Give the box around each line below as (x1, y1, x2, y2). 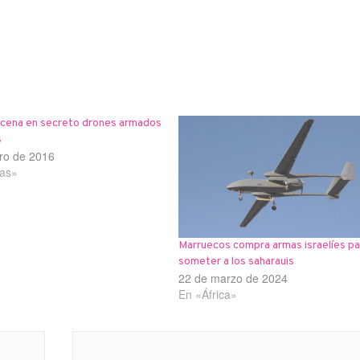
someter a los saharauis (178, 254, 294, 268)
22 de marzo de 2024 (178, 269, 288, 286)
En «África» (178, 285, 237, 302)
